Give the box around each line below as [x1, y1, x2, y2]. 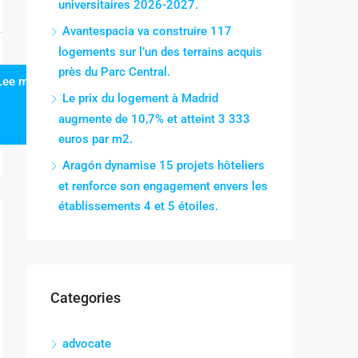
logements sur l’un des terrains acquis [58, 45, 262, 59]
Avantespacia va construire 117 [62, 24, 232, 38]
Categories [50, 289, 121, 306]
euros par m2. [58, 132, 133, 146]
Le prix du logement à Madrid [62, 91, 218, 105]
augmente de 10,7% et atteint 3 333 [58, 112, 250, 126]
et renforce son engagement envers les [58, 179, 268, 193]
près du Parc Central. [58, 65, 170, 79]
